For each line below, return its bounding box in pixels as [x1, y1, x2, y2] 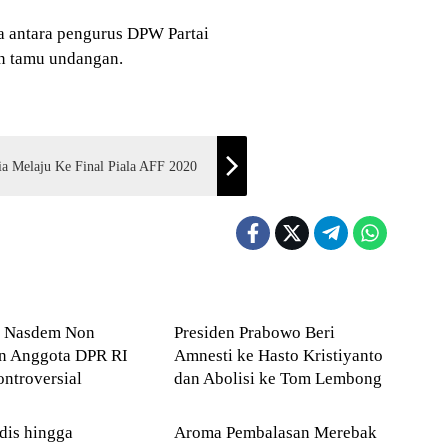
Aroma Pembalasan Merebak [173, 423, 377, 443]
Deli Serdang [183, 385, 265, 402]
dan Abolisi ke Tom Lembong [173, 369, 382, 389]
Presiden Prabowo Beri [173, 323, 335, 343]
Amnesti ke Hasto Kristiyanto [173, 346, 383, 366]
